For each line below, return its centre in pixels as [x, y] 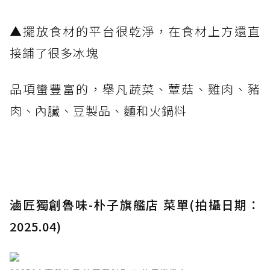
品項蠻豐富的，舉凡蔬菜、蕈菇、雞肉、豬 [135, 89]
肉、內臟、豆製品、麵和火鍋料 [98, 110]
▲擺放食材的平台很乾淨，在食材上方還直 [135, 31]
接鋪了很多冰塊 [54, 52]
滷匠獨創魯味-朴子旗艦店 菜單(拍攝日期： [135, 204]
